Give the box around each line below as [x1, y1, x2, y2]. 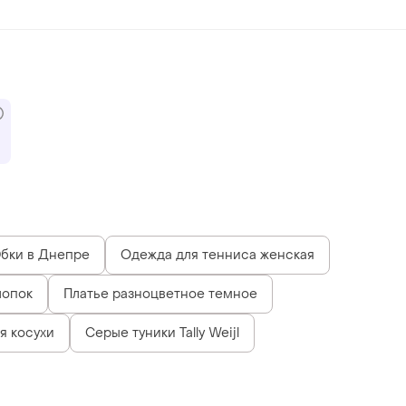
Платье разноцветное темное [63, 285, 257, 304]
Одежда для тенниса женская [121, 246, 314, 265]
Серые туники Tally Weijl [85, 324, 239, 343]
